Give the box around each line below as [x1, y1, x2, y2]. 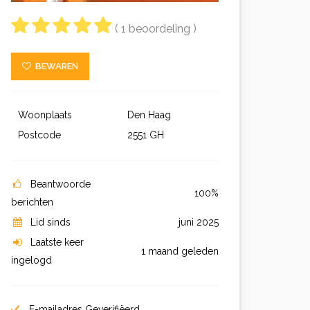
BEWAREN [31, 61, 78, 71]
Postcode [18, 129, 64, 140]
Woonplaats [18, 109, 75, 120]
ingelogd [11, 255, 52, 266]
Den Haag [127, 109, 171, 120]
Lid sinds [30, 217, 71, 228]
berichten [11, 197, 53, 208]
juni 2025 [179, 217, 219, 228]
